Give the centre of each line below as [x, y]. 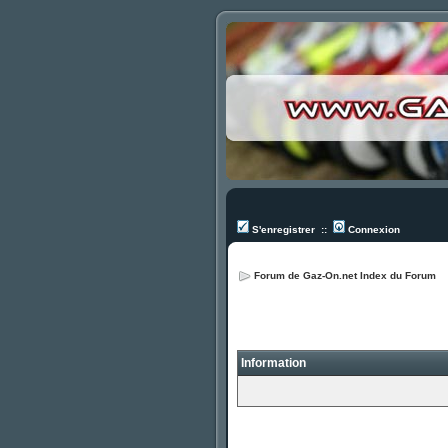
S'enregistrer [282, 229]
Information [272, 363]
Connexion [372, 229]
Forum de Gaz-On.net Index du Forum [345, 275]
